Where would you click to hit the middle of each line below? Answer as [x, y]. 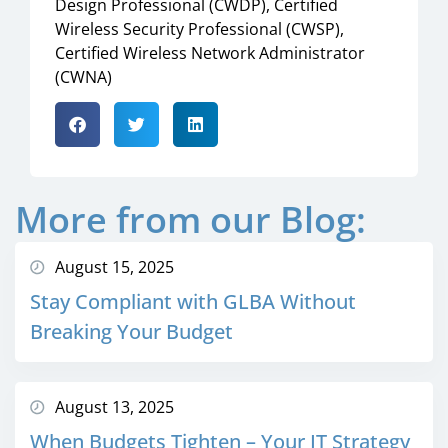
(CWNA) [83, 77]
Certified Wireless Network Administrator [210, 53]
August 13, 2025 [114, 406]
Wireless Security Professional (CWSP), [199, 29]
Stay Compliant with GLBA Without [193, 301]
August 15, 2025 [114, 266]
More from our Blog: [190, 219]
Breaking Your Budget [131, 331]
